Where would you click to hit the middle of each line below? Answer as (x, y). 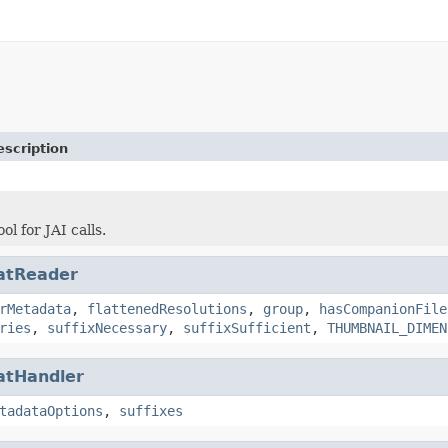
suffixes (151, 410)
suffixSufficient (247, 327)
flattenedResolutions (167, 308)
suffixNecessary (107, 327)
